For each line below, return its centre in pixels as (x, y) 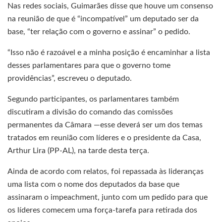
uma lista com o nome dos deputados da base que (93, 185)
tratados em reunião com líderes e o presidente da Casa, (104, 138)
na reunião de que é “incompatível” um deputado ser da (103, 19)
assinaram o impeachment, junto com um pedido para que (108, 197)
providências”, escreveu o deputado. (70, 79)
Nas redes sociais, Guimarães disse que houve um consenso (110, 6)
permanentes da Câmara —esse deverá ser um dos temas (105, 125)
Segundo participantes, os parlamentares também (93, 99)
